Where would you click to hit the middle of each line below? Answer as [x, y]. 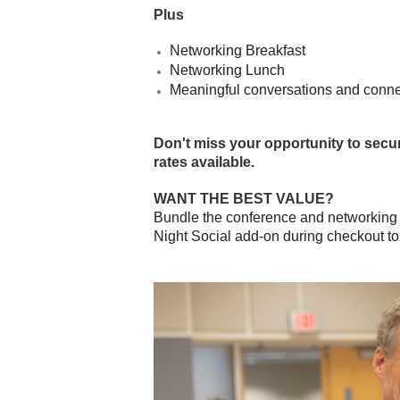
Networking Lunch [227, 70]
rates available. [204, 162]
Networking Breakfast [237, 50]
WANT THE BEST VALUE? [244, 199]
